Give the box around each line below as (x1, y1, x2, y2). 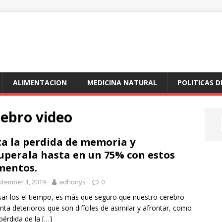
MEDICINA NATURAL (87, 78, 157, 87)
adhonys (59, 177, 86, 186)
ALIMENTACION (13, 78, 67, 87)
